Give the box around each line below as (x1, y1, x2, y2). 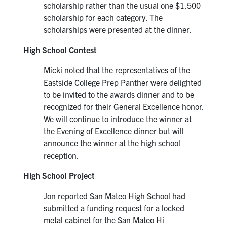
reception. (43, 150, 79, 161)
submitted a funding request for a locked (43, 203, 184, 213)
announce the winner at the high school (43, 138, 180, 148)
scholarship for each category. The (43, 12, 163, 23)
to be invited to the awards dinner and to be (43, 89, 194, 100)
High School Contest (23, 45, 97, 55)
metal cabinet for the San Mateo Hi (43, 215, 164, 225)
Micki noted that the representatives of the (43, 65, 190, 75)
